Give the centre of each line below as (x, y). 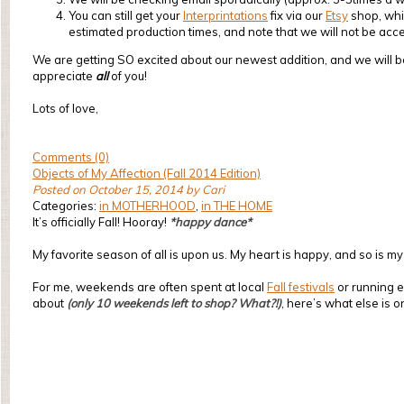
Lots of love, (65, 108)
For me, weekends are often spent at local (150, 287)
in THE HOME (237, 206)
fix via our (297, 15)
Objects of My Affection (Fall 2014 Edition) (147, 173)
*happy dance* (211, 222)
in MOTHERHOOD (147, 206)
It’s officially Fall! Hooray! (100, 222)
